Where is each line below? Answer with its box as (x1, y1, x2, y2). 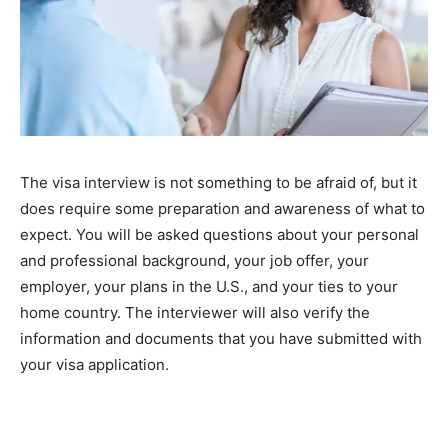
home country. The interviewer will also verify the (20, 302, 370, 322)
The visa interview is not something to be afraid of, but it (20, 172, 417, 192)
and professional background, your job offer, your (20, 250, 369, 270)
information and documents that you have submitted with (20, 328, 422, 348)
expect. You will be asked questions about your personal (20, 224, 419, 244)
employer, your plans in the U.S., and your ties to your (20, 276, 398, 296)
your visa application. (20, 354, 169, 374)
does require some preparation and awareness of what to (20, 198, 425, 218)
